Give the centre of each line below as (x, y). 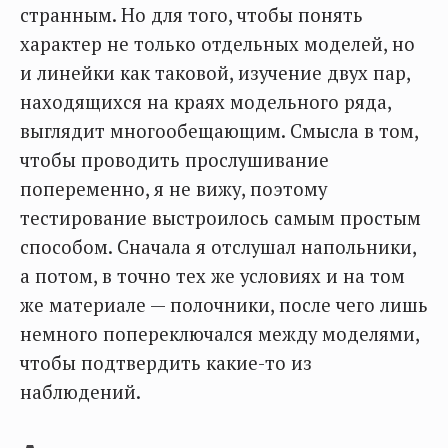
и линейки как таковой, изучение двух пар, (215, 72)
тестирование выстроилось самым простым (220, 217)
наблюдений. (80, 391)
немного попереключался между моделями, (219, 333)
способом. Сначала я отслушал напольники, (218, 246)
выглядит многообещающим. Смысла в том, (219, 130)
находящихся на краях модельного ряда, (205, 101)
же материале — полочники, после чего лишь (224, 304)
